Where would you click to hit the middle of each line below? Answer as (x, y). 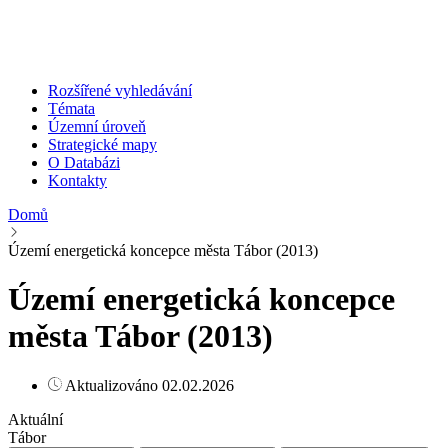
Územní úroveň (97, 126)
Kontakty (77, 180)
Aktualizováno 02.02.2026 (149, 385)
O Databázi (84, 162)
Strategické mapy (102, 144)
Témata (71, 108)
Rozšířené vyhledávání (120, 90)
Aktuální (35, 419)
